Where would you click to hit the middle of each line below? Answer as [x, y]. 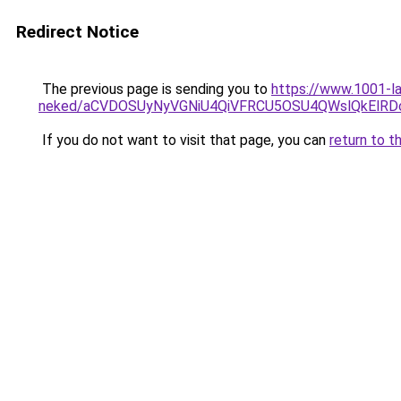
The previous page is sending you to [155, 89]
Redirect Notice [77, 32]
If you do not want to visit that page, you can [184, 140]
